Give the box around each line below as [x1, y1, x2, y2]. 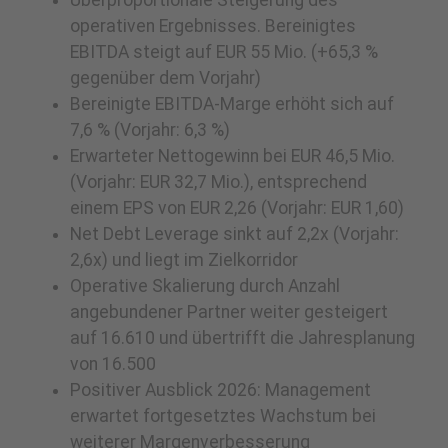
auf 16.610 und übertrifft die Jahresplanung [70, 328, 415, 349]
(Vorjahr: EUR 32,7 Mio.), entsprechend [70, 172, 367, 193]
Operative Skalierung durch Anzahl [70, 276, 340, 297]
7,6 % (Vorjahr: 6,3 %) [70, 120, 230, 141]
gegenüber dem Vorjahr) [70, 68, 261, 89]
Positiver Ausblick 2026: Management [70, 380, 371, 401]
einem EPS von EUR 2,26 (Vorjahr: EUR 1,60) [70, 198, 404, 219]
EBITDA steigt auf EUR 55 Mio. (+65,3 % [70, 42, 378, 63]
